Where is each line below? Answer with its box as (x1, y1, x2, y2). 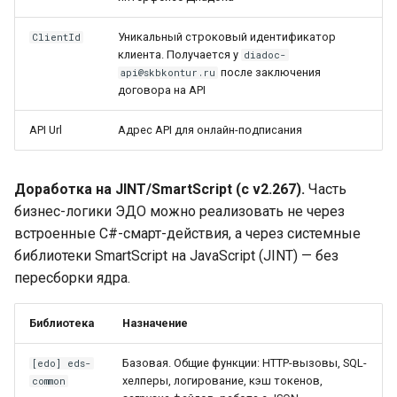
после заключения (218, 66, 322, 79)
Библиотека (29, 316, 94, 330)
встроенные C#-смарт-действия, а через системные (14, 225, 361, 242)
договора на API (118, 83, 206, 97)
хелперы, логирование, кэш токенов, (122, 374, 323, 387)
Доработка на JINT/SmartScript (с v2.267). (14, 181, 305, 198)
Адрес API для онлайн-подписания (118, 123, 302, 136)
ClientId (32, 31, 82, 43)
